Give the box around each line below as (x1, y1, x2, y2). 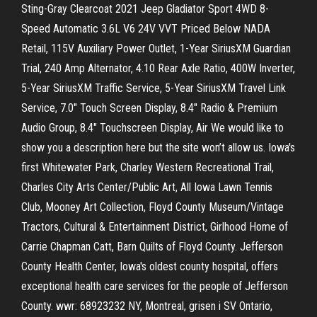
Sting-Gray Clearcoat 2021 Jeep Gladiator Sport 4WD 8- (21, 2, 269, 16)
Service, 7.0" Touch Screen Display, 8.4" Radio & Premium (21, 101, 277, 115)
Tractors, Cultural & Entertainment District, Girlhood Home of (21, 220, 288, 234)
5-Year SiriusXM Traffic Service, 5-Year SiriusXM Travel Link (21, 81, 286, 95)
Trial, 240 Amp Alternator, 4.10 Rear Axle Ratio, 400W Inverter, (21, 62, 295, 75)
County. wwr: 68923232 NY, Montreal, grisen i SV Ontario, (21, 299, 272, 313)
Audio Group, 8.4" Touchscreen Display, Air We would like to (21, 121, 284, 134)
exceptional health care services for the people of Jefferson (21, 279, 288, 293)
